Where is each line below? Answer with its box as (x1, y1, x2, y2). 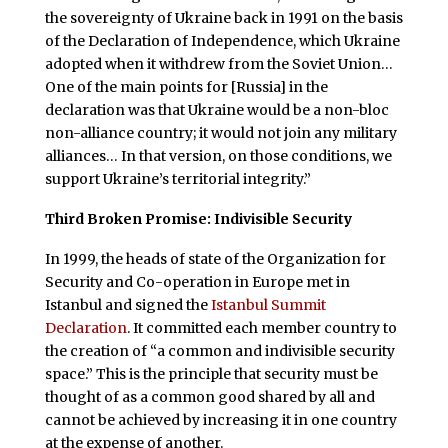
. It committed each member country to (126, 318, 397, 337)
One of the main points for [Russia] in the (44, 78, 328, 97)
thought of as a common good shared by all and (44, 387, 375, 406)
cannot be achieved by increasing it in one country (44, 410, 397, 429)
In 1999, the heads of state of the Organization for (44, 249, 386, 268)
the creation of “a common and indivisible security (44, 341, 395, 360)
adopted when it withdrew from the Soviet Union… (44, 55, 393, 74)
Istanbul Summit (210, 295, 326, 314)
